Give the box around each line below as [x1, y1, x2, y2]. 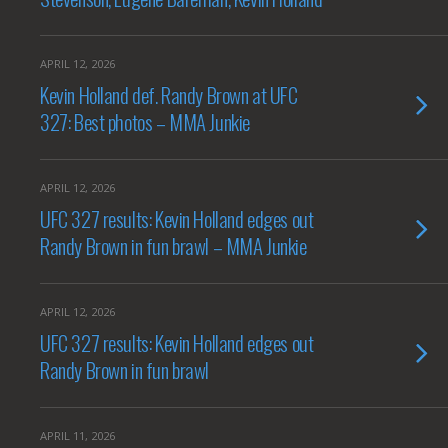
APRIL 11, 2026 [40, 428, 115, 443]
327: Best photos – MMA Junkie [40, 106, 250, 137]
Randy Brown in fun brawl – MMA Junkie [40, 230, 307, 261]
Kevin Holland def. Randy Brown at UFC [40, 79, 298, 110]
